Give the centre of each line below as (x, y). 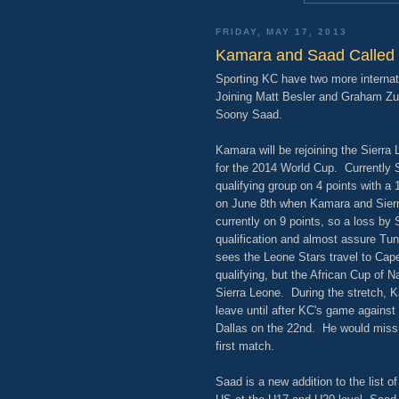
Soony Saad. (251, 114)
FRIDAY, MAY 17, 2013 (281, 32)
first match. (245, 346)
